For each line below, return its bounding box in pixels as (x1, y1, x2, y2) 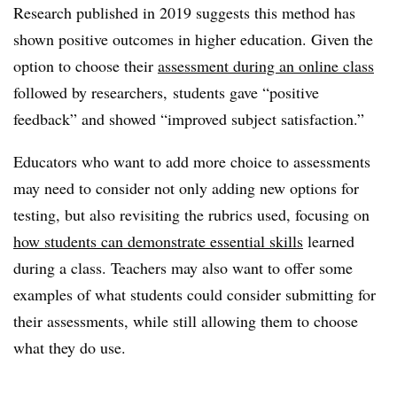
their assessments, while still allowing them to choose (13, 309, 358, 331)
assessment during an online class (158, 54, 374, 76)
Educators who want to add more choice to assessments (13, 150, 370, 172)
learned (303, 230, 354, 252)
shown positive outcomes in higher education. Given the (13, 27, 373, 50)
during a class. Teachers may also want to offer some (13, 256, 353, 278)
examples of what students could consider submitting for (13, 283, 376, 305)
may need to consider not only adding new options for (13, 176, 359, 198)
